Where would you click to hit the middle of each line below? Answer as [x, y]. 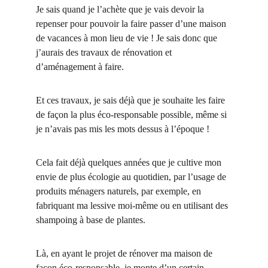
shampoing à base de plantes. [91, 220]
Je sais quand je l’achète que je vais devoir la [121, 9]
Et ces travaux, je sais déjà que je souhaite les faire [132, 100]
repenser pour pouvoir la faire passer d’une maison [132, 24]
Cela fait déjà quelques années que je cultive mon [130, 162]
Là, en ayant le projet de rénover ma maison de [125, 253]
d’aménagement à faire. [80, 67]
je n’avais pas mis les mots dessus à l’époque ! [123, 129]
